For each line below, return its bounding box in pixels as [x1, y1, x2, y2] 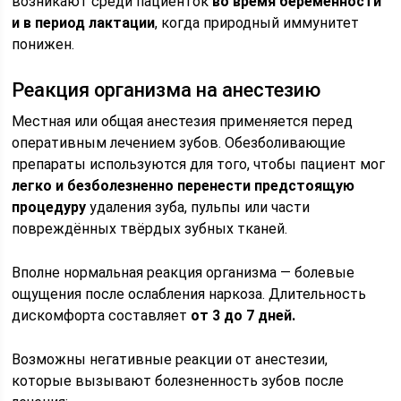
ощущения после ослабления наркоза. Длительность [12, 286, 367, 303]
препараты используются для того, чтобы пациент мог [12, 156, 386, 173]
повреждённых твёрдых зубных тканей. [12, 220, 288, 237]
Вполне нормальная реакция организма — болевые [12, 264, 355, 281]
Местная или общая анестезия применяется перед [12, 113, 354, 130]
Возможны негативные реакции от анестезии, [12, 351, 328, 368]
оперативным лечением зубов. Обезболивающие [12, 134, 346, 151]
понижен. [12, 36, 75, 53]
